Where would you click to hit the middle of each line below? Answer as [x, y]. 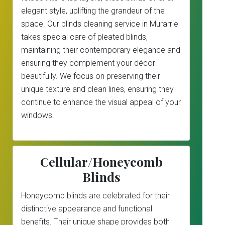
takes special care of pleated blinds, [84, 37]
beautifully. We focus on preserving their [91, 76]
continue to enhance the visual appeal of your [101, 102]
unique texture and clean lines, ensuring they [97, 89]
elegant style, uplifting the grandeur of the [93, 11]
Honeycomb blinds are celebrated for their [95, 196]
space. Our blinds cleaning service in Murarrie [100, 24]
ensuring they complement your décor [88, 63]
